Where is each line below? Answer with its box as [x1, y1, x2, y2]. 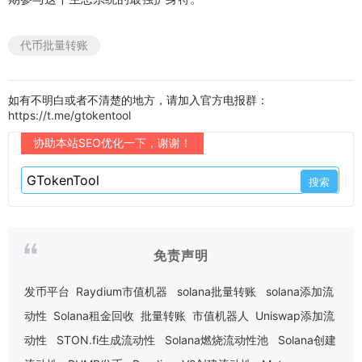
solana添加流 [266, 284, 334, 299]
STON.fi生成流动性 [57, 333, 155, 347]
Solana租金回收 [53, 309, 134, 323]
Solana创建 [278, 333, 336, 347]
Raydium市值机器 [76, 284, 167, 299]
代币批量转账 [20, 38, 88, 53]
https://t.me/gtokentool [8, 108, 131, 123]
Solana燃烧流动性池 [165, 333, 268, 347]
